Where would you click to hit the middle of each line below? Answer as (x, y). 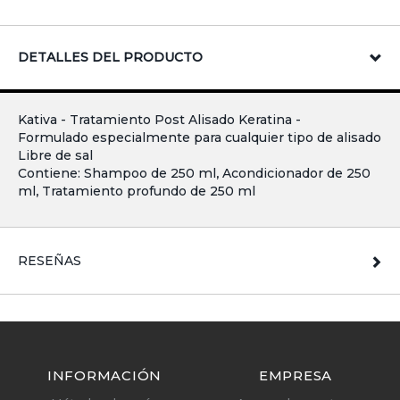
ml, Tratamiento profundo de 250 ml (137, 192)
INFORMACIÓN (104, 376)
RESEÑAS (50, 261)
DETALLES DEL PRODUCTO (110, 58)
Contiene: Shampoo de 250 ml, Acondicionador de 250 (194, 174)
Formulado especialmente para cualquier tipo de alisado (200, 138)
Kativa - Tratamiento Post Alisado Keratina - (159, 120)
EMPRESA (296, 376)
